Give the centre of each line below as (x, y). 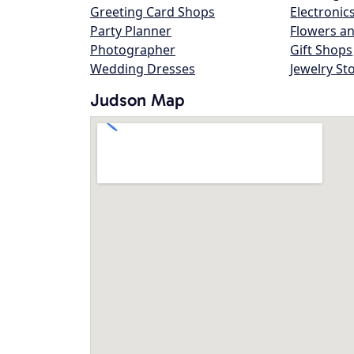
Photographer (133, 50)
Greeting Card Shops (153, 12)
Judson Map (137, 100)
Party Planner (131, 31)
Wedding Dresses (143, 69)
